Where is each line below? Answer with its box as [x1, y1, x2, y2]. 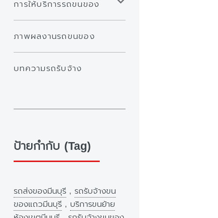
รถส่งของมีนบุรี [14, 185, 66, 198]
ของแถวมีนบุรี [14, 198, 62, 211]
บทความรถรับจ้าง [14, 62, 82, 74]
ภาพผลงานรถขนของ [14, 30, 95, 43]
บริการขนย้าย [70, 198, 115, 211]
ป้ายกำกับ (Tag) [14, 138, 91, 155]
